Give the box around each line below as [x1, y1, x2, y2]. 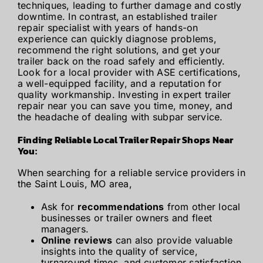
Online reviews [41, 234, 113, 246]
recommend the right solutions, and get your [17, 44, 221, 56]
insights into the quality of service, [41, 245, 198, 257]
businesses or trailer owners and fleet [41, 211, 213, 224]
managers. [41, 222, 89, 235]
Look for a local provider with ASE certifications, [17, 66, 241, 79]
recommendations [77, 200, 164, 213]
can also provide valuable [112, 234, 233, 246]
